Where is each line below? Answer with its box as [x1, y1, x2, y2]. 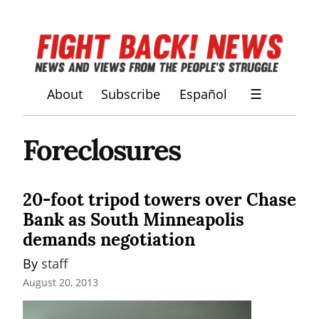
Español [179, 85, 227, 103]
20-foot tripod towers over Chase [23, 188, 296, 211]
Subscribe [101, 85, 161, 103]
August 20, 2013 [23, 276, 98, 290]
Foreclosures [23, 131, 180, 168]
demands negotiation [23, 228, 195, 251]
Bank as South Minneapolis [23, 208, 244, 231]
